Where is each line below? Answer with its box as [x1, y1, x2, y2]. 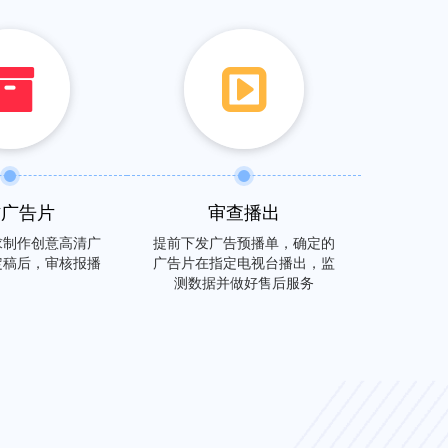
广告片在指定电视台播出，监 [153, 253, 335, 271]
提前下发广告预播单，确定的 [153, 233, 335, 251]
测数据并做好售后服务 [174, 273, 314, 291]
